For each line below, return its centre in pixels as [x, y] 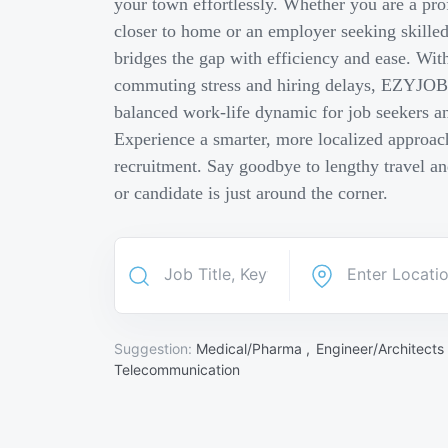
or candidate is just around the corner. [251, 193]
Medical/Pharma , [255, 348]
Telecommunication [177, 369]
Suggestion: [155, 348]
